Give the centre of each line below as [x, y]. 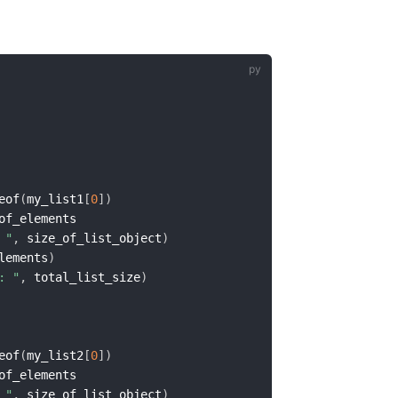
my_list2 [55, 355]
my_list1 [55, 199]
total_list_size [84, 277]
